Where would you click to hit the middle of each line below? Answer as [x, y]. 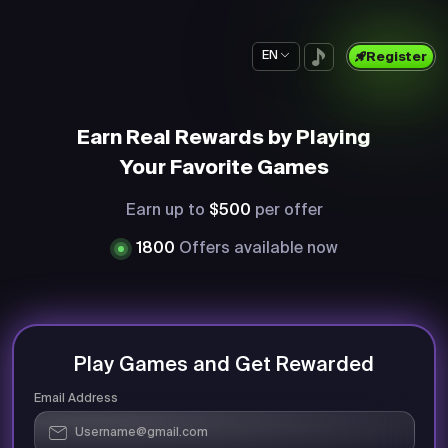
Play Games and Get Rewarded [224, 365]
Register [396, 57]
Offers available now [258, 249]
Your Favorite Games [224, 169]
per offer [286, 211]
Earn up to [167, 211]
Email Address [75, 398]
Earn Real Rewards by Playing [224, 139]
